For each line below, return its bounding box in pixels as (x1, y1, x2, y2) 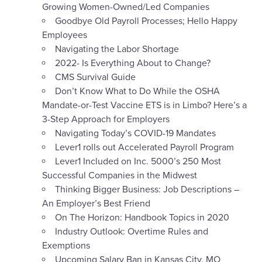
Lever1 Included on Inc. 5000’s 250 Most (55, 156, 221, 168)
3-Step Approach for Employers (42, 113, 170, 126)
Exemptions (42, 240, 90, 252)
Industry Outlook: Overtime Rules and (55, 226, 208, 238)
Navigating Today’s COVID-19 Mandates (55, 127, 216, 140)
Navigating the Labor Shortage (55, 43, 179, 56)
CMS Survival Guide (55, 71, 136, 84)
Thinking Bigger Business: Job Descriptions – (55, 184, 239, 196)
